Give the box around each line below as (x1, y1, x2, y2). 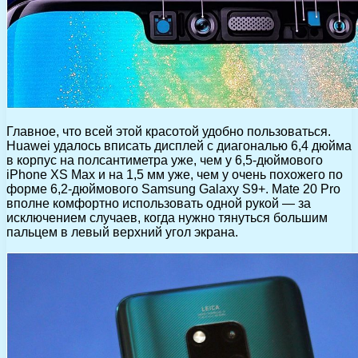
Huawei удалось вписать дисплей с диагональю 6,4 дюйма (6, 138, 352, 153)
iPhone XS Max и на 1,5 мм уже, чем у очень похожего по (6, 167, 343, 181)
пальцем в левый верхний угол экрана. (6, 225, 238, 239)
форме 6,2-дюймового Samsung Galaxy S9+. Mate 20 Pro (6, 181, 340, 196)
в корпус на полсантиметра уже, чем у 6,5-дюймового (6, 153, 323, 167)
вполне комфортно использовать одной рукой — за (6, 196, 311, 210)
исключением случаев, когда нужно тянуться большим (6, 210, 328, 225)
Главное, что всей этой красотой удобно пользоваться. (6, 124, 331, 138)
